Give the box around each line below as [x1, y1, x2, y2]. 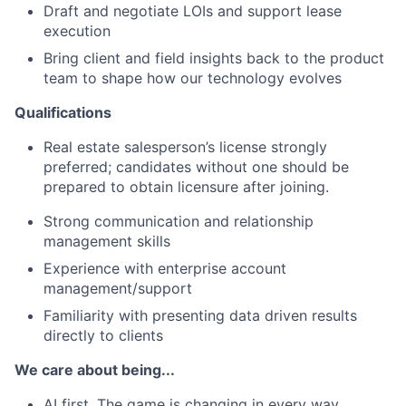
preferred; [43, 158, 116, 176]
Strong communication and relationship [43, 212, 314, 230]
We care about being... [14, 361, 175, 379]
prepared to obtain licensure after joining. [43, 178, 329, 196]
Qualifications [14, 103, 111, 121]
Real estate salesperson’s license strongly [43, 138, 327, 156]
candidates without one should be [116, 158, 349, 176]
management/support [43, 279, 192, 297]
